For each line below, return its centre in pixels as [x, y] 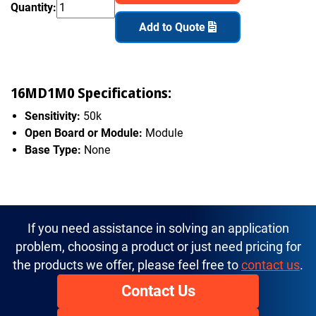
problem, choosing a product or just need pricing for [158, 247]
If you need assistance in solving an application [158, 228]
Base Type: [53, 150]
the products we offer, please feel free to [127, 265]
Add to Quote [174, 27]
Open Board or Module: [84, 133]
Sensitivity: [53, 116]
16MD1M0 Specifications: [91, 93]
